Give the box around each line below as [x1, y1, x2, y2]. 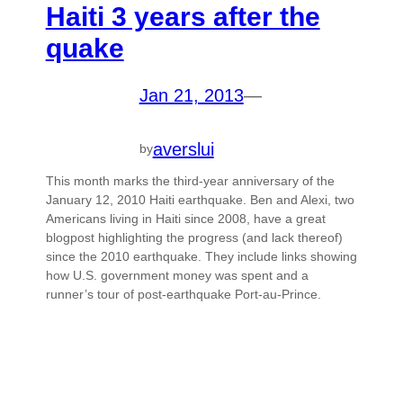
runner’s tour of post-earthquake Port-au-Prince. [45, 286, 321, 301]
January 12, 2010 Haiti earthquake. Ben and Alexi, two [45, 192, 354, 207]
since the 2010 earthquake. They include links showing [45, 248, 357, 264]
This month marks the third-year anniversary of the [45, 173, 335, 188]
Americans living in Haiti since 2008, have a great [45, 210, 326, 226]
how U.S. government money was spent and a [45, 267, 309, 282]
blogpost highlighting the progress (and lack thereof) [45, 229, 343, 245]
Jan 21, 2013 [139, 85, 244, 106]
